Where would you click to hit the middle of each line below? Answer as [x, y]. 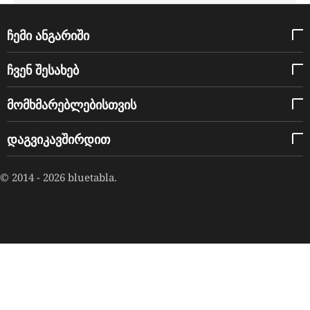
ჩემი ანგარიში [48, 35]
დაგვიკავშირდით [58, 139]
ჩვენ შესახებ [43, 70]
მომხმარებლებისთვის [72, 104]
